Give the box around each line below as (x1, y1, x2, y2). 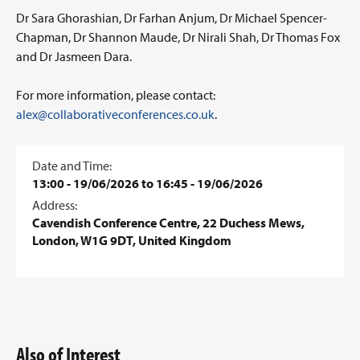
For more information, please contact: (16, 87, 215, 103)
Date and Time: (32, 157, 112, 174)
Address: (32, 197, 77, 213)
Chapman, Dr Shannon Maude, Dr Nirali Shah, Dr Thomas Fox (16, 29, 340, 45)
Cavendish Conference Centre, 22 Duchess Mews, (32, 215, 305, 231)
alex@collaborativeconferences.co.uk (16, 106, 215, 122)
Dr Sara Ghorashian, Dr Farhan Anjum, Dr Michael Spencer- (16, 10, 327, 26)
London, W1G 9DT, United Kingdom (32, 232, 231, 248)
